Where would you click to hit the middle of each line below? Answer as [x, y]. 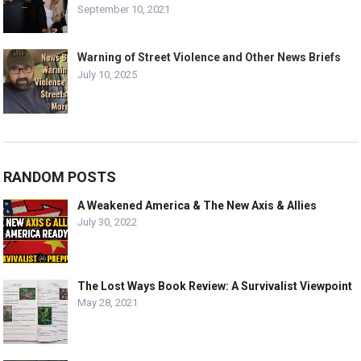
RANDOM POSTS [60, 177]
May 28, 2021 [108, 303]
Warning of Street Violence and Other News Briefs [210, 57]
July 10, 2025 [108, 75]
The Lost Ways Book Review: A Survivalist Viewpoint [215, 286]
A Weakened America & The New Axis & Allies [197, 205]
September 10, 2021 [124, 9]
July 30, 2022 [108, 222]
